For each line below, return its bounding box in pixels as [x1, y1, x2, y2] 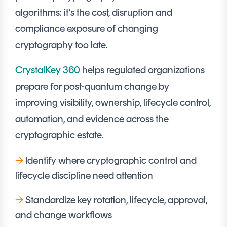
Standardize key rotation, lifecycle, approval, [25, 194, 207, 206]
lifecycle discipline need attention [15, 169, 153, 182]
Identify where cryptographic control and [25, 154, 197, 167]
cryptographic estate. [15, 131, 103, 141]
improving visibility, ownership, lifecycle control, [15, 98, 211, 109]
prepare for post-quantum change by [15, 82, 169, 93]
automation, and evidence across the [15, 115, 169, 125]
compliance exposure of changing [15, 24, 158, 35]
